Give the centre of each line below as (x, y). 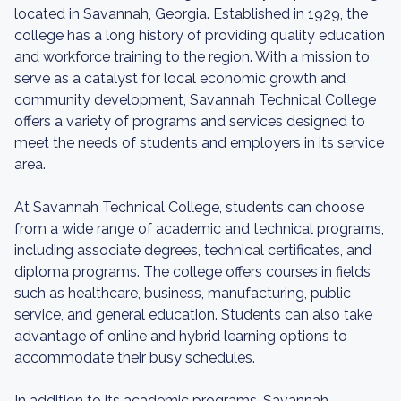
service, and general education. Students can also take (193, 315)
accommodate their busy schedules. (135, 358)
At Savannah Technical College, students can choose (189, 207)
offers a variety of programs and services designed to (190, 121)
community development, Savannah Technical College (195, 100)
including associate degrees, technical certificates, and (193, 250)
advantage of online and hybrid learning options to (181, 336)
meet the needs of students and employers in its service (199, 143)
